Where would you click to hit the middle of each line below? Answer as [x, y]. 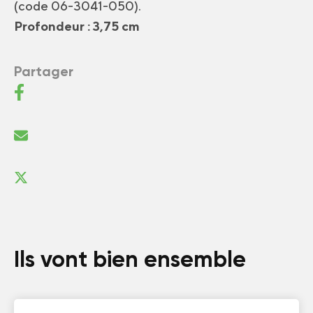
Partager [44, 71]
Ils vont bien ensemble [130, 259]
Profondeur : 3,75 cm [77, 26]
